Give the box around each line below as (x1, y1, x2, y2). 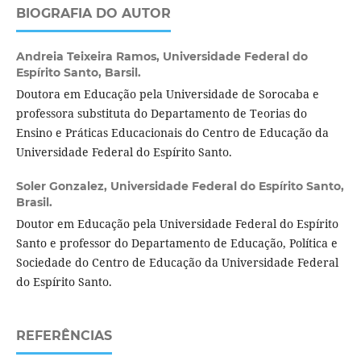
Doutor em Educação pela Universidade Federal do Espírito (15, 215, 338, 231)
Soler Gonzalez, (15, 178, 110, 193)
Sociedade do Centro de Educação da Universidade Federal (15, 254, 338, 270)
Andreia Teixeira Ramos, (15, 48, 163, 64)
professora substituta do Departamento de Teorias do (15, 105, 307, 121)
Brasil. (15, 194, 52, 210)
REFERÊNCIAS (15, 327, 112, 343)
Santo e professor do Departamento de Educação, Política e (15, 234, 338, 251)
